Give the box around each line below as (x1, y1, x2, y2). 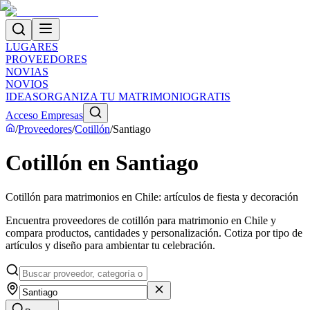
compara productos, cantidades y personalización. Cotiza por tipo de (6, 226, 302, 239)
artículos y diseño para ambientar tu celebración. (6, 239, 215, 251)
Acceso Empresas (6, 109, 83, 121)
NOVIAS (6, 66, 48, 77)
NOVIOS (6, 78, 48, 90)
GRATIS (191, 91, 230, 102)
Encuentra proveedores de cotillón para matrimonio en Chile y (6, 214, 276, 226)
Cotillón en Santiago (6, 150, 199, 176)
